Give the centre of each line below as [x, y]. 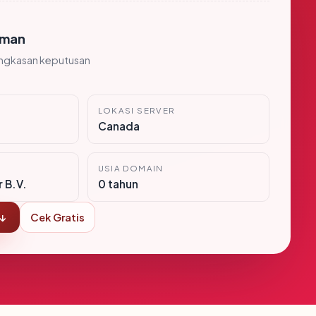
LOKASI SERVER [136, 110]
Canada [119, 126]
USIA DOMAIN [130, 168]
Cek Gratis [57, 217]
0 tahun [118, 184]
